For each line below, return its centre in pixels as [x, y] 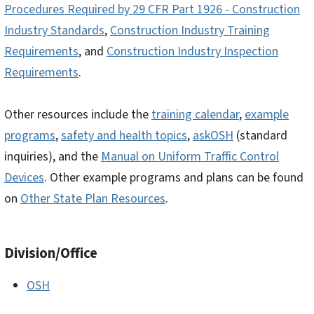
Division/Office [51, 253]
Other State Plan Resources [93, 198]
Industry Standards [54, 30]
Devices [24, 177]
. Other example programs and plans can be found [174, 177]
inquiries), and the [53, 156]
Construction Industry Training [190, 30]
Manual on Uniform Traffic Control [190, 156]
